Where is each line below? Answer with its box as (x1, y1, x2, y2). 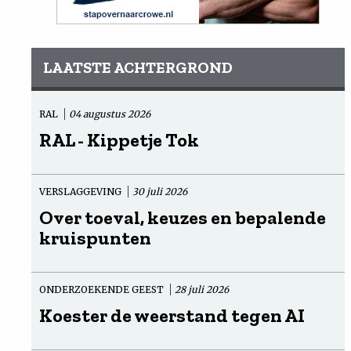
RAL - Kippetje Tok (39, 128, 199, 151)
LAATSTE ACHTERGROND (43, 57, 233, 77)
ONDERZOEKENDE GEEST (39, 283, 166, 295)
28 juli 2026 (175, 283, 229, 295)
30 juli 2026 (132, 185, 187, 197)
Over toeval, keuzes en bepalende (39, 205, 326, 229)
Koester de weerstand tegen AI (39, 303, 305, 327)
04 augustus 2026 (69, 107, 150, 120)
